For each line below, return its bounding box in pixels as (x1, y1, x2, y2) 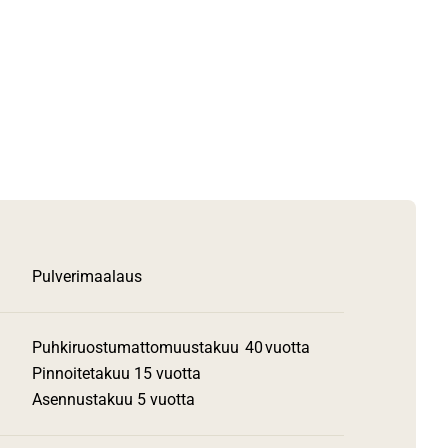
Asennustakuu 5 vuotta (32, 390, 203, 409)
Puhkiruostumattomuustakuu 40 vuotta (32, 338, 318, 357)
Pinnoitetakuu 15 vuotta (32, 364, 201, 383)
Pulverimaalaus (32, 267, 142, 286)
